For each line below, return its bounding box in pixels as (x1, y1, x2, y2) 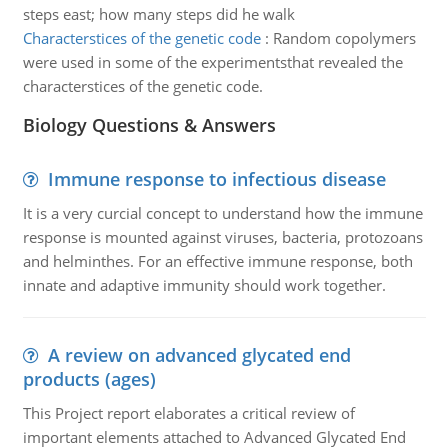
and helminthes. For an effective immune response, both (22, 251, 413, 271)
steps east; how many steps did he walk (22, 4, 295, 24)
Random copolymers (272, 28, 416, 48)
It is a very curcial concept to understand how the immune (22, 203, 423, 223)
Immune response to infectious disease (47, 167, 386, 191)
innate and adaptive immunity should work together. (22, 275, 386, 295)
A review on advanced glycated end (47, 343, 351, 367)
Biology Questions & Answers (22, 113, 276, 137)
